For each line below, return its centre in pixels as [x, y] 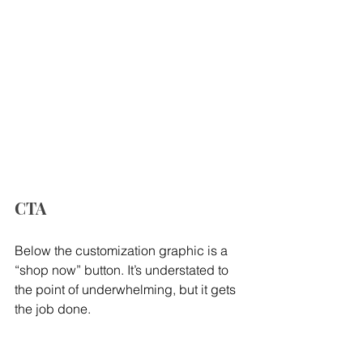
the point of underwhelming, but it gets [127, 290]
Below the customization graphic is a [123, 251]
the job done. [53, 309]
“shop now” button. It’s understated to [123, 270]
